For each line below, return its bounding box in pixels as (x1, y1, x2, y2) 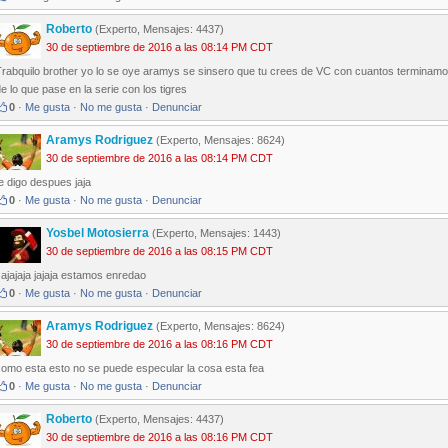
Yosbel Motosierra (46, 226, 152, 241)
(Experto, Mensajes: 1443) (152, 227, 281, 240)
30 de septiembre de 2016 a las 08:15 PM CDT (46, 245, 273, 258)
